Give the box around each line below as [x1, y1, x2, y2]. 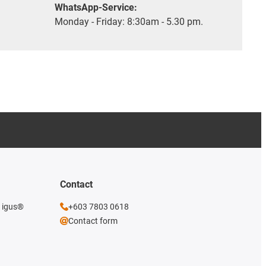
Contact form [68, 216, 118, 226]
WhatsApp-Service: [55, 2, 137, 14]
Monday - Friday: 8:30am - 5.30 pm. [55, 16, 203, 28]
